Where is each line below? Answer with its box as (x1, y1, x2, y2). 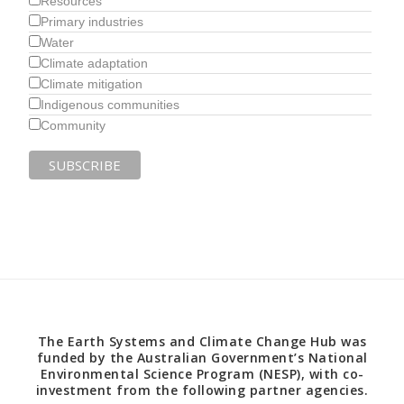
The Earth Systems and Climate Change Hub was (37, 333, 367, 351)
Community (41, 118, 106, 133)
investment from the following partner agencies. (35, 381, 369, 399)
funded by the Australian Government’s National (36, 349, 368, 367)
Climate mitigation (41, 77, 143, 92)
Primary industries (41, 14, 144, 30)
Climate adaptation (41, 56, 149, 71)
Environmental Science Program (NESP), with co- (40, 365, 364, 383)
